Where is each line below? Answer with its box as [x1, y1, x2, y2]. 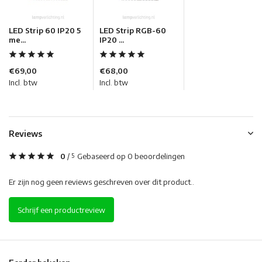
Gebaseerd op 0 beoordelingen [77, 151, 185, 161]
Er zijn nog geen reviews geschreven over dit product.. [9, 177, 194, 187]
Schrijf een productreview [18, 205, 105, 215]
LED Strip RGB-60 [99, 26, 166, 36]
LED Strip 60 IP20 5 [9, 26, 81, 36]
